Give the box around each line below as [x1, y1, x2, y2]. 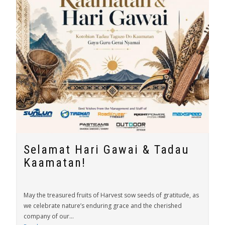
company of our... [24, 212, 74, 220]
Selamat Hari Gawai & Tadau [24, 143, 189, 157]
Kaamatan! [24, 156, 86, 170]
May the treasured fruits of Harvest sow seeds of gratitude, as [24, 191, 199, 199]
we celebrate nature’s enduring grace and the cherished [24, 201, 182, 210]
